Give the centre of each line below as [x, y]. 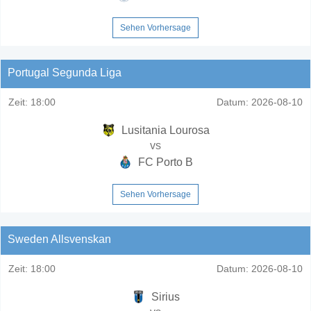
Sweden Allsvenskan [59, 239]
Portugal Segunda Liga [65, 72]
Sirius [164, 296]
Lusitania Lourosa [164, 130]
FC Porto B [164, 162]
